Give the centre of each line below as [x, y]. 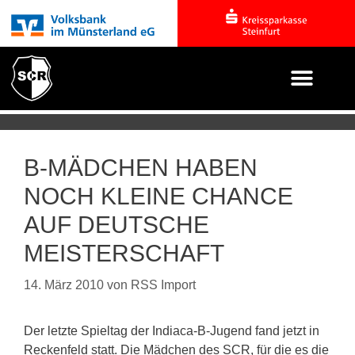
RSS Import [163, 285]
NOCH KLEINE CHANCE [158, 196]
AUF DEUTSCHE [116, 225]
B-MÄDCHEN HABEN [141, 168]
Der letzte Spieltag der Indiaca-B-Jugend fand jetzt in [172, 331]
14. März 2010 [64, 285]
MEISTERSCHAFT [124, 253]
